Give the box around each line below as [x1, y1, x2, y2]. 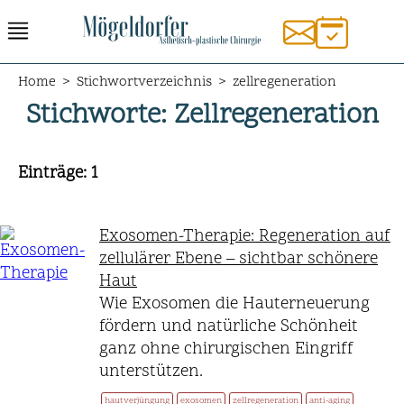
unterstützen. [99, 360, 203, 383]
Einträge [18, 161, 83, 185]
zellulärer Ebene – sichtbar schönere [99, 247, 378, 271]
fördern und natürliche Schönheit [99, 315, 358, 338]
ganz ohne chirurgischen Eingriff [99, 337, 353, 361]
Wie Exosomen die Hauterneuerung [99, 292, 370, 316]
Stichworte [25, 97, 161, 135]
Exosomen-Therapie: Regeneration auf [99, 225, 390, 248]
